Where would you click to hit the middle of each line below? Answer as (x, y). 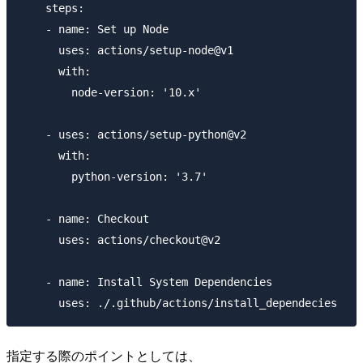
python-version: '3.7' (113, 176)
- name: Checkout (84, 218)
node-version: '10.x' (110, 92)
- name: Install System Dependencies (146, 282)
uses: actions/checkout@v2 (120, 239)
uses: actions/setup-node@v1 (126, 50)
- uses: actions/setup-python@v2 (133, 134)
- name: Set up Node (94, 29)
